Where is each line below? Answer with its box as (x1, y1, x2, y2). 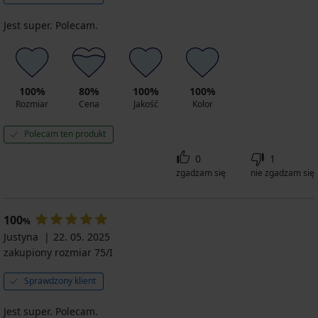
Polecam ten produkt (24, 127, 106, 140)
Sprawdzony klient (24, 274, 96, 287)
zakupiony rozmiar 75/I (4, 245, 113, 259)
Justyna (4, 229, 38, 243)
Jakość (133, 97, 158, 110)
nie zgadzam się (251, 166, 314, 179)
